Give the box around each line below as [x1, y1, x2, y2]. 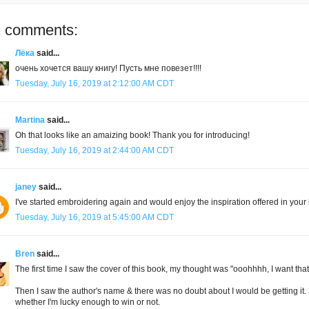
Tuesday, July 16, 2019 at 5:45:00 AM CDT [15, 212, 174, 223]
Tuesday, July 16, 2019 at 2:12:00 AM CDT [15, 79, 174, 89]
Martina [15, 115, 45, 126]
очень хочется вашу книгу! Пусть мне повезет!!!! [15, 63, 201, 74]
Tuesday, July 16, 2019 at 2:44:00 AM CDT [15, 146, 174, 156]
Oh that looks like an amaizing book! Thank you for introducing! [15, 130, 250, 141]
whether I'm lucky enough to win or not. [15, 297, 160, 308]
